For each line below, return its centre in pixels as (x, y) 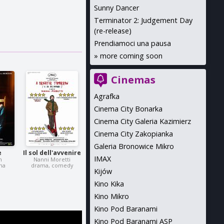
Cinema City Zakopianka (133, 134)
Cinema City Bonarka (128, 109)
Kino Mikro (111, 196)
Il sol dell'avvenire (52, 152)
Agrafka (106, 96)
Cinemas (133, 80)
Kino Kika (109, 184)
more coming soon (131, 56)
